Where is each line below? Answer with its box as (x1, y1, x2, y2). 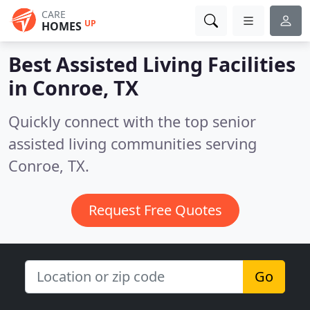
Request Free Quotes (88, 201, 222, 219)
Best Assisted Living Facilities (8, 51, 295, 77)
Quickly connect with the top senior (8, 111, 256, 131)
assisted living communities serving (8, 134, 257, 154)
